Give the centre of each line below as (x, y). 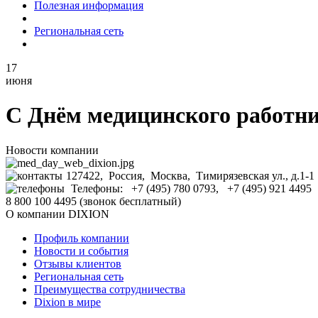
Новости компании (52, 150)
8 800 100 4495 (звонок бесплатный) (93, 201)
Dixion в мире (67, 302)
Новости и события (81, 251)
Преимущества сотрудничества (110, 289)
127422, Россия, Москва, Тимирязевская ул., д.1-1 (190, 175)
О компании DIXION (57, 214)
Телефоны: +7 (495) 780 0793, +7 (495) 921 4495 (190, 188)
